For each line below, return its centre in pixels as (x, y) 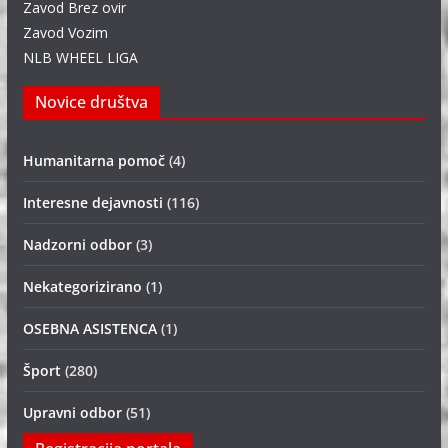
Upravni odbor (72, 412)
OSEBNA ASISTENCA (89, 328)
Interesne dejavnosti (92, 202)
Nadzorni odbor (77, 244)
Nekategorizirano (82, 286)
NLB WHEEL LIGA (80, 57)
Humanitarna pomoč (93, 160)
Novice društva (91, 102)
